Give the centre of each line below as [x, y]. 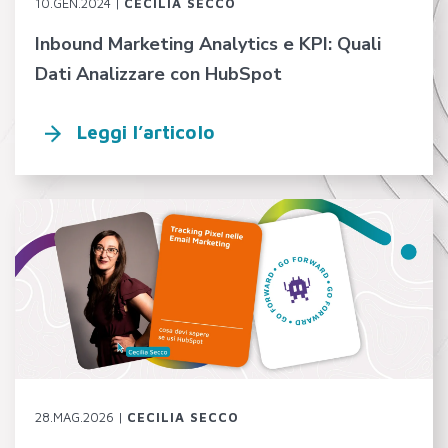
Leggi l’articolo [146, 131]
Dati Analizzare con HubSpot [158, 73]
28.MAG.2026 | [81, 416]
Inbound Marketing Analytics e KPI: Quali [208, 43]
